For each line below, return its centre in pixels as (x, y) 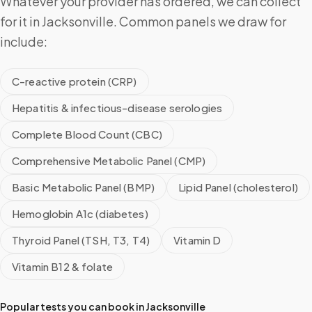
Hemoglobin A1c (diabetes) (80, 213)
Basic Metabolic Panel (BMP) (84, 187)
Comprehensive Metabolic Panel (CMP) (109, 161)
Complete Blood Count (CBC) (87, 134)
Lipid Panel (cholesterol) (238, 187)
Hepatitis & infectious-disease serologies (117, 108)
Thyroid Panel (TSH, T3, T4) (81, 240)
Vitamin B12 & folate (62, 266)
